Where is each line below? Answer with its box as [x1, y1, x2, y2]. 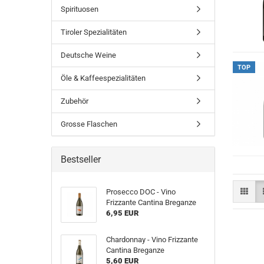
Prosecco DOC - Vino [105, 187, 176, 196]
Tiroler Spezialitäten [61, 28, 127, 37]
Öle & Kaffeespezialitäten [61, 74, 146, 82]
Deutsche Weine [61, 51, 116, 60]
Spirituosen [61, 5, 98, 14]
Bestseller [61, 154, 101, 165]
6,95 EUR [105, 209, 138, 217]
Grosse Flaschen [61, 120, 117, 128]
